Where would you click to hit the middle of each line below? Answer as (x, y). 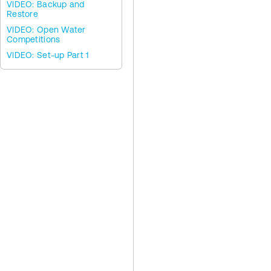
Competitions (34, 39)
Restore (22, 14)
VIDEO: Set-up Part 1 (48, 55)
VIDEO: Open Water (46, 30)
